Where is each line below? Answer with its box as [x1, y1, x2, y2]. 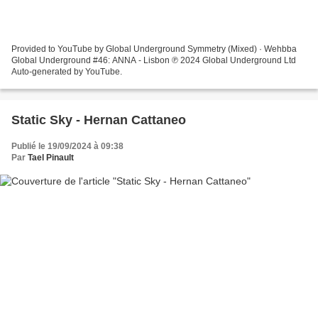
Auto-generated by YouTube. [11, 66, 122, 77]
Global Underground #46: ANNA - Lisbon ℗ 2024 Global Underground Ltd [11, 55, 296, 65]
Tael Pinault [28, 152, 74, 163]
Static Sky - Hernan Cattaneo [11, 112, 186, 127]
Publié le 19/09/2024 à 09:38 [11, 141, 124, 151]
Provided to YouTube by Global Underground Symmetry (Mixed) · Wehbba [11, 43, 297, 54]
